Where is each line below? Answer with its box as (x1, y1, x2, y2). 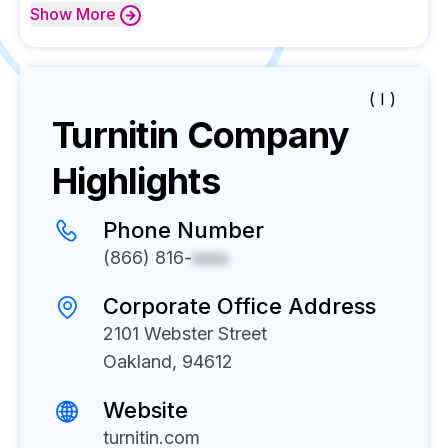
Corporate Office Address (103, 293, 376, 319)
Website (103, 397, 188, 423)
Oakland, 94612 (103, 351, 233, 372)
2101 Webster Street (103, 323, 267, 344)
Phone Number (103, 217, 264, 243)
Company (178, 113, 350, 157)
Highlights (52, 159, 220, 203)
